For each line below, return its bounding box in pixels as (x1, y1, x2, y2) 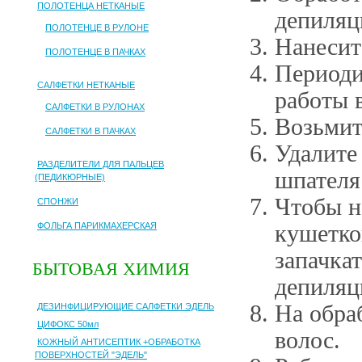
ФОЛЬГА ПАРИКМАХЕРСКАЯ (37, 221, 157, 230)
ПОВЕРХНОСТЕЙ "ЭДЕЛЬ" (35, 349, 147, 360)
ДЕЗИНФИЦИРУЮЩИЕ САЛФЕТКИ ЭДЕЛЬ (37, 301, 214, 311)
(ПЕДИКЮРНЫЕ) (35, 172, 105, 182)
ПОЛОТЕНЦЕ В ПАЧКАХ (45, 47, 145, 57)
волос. (275, 327, 340, 354)
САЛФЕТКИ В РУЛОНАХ (45, 102, 145, 112)
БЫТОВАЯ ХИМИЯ (32, 259, 190, 280)
